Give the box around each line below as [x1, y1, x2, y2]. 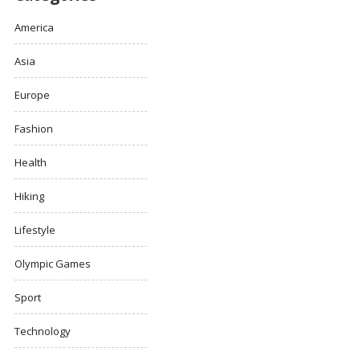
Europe [14, 88, 50, 103]
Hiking [14, 189, 44, 204]
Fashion [14, 121, 53, 137]
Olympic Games [14, 256, 91, 272]
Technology [14, 324, 71, 339]
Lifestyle [14, 223, 55, 238]
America [14, 20, 54, 35]
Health [14, 155, 47, 170]
